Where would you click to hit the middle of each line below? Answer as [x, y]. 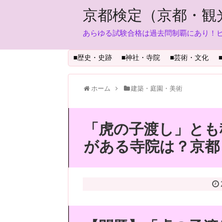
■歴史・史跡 [92, 57]
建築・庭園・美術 [157, 88]
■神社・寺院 [141, 57]
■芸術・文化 [189, 57]
